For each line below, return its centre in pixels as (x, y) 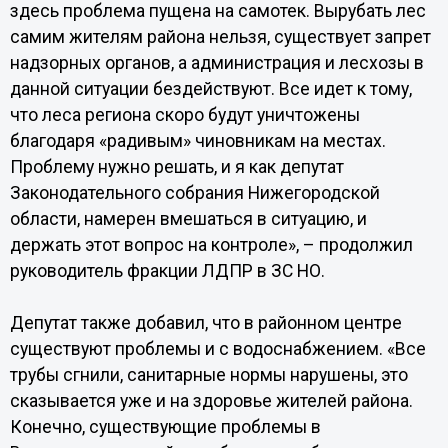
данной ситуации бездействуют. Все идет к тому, (210, 89)
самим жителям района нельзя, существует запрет (220, 37)
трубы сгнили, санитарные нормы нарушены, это (208, 375)
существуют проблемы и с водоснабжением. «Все (217, 349)
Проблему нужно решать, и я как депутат (176, 167)
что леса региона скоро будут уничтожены (184, 115)
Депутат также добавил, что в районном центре (205, 323)
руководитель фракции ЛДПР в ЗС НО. (167, 271)
